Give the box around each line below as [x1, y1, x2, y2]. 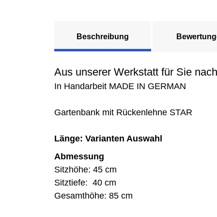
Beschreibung [77, 32, 129, 41]
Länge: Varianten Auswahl [54, 133, 162, 143]
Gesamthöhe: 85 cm [54, 190, 133, 201]
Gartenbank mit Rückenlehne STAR [54, 107, 192, 117]
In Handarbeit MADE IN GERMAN [54, 81, 186, 91]
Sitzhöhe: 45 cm [54, 164, 117, 174]
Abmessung [54, 151, 104, 161]
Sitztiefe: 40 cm [54, 177, 116, 187]
